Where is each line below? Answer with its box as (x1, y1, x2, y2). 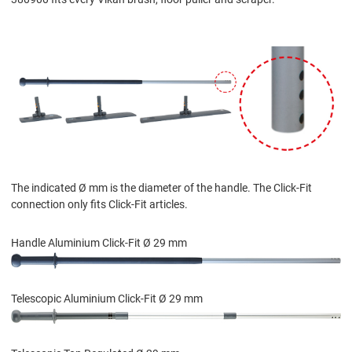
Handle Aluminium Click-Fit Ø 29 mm (11, 236, 187, 250)
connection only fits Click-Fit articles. (11, 198, 188, 211)
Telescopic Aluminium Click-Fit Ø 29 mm (11, 292, 203, 305)
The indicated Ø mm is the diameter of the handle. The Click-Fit (11, 181, 312, 195)
